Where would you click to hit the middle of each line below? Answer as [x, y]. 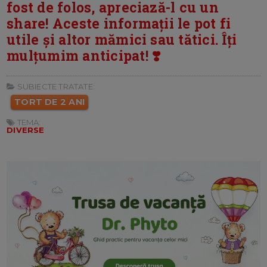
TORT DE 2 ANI [49, 102]
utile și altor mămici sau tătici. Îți [122, 40]
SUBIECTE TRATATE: [55, 87]
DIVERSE [26, 130]
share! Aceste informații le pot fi [119, 24]
